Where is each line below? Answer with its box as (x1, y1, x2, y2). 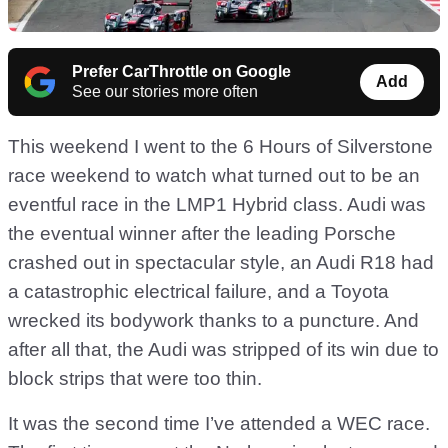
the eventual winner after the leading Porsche (8, 223, 396, 245)
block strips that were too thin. (8, 368, 262, 390)
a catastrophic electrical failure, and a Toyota (8, 281, 389, 303)
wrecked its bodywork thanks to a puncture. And (8, 310, 419, 332)
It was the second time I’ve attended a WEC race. (8, 413, 430, 435)
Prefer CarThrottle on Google (72, 63, 291, 81)
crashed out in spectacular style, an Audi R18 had (8, 252, 434, 274)
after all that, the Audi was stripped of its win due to (8, 339, 439, 361)
